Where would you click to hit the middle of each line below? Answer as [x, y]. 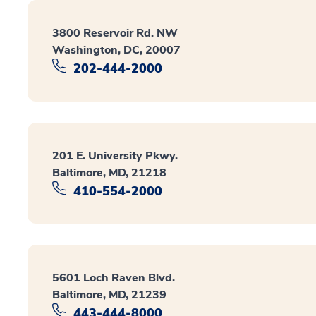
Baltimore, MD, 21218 [109, 172]
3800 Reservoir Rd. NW [115, 33]
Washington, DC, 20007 [116, 50]
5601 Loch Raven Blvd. [114, 278]
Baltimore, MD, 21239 [109, 295]
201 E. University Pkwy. [115, 156]
